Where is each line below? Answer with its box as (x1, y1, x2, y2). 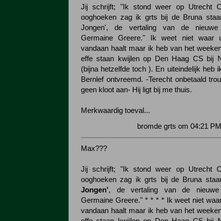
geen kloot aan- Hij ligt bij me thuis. (81, 86, 192, 94)
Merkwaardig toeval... (81, 107, 150, 114)
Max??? (81, 145, 107, 152)
